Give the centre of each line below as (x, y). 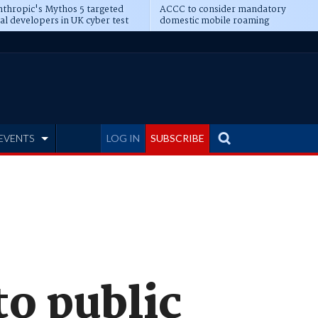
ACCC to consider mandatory (223, 10)
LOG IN (123, 138)
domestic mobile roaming (214, 21)
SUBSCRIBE (177, 138)
